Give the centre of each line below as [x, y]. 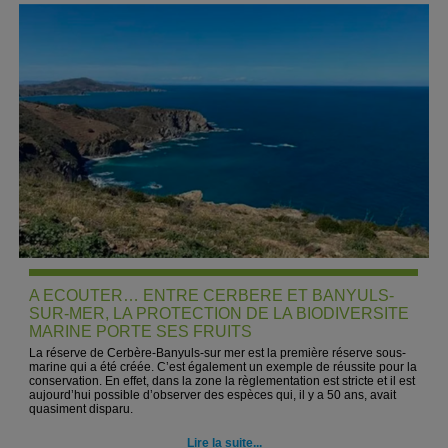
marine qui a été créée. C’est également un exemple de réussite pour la [223, 367]
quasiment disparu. [81, 409]
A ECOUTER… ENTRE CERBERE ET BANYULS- [212, 295]
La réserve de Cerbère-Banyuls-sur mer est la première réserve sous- [218, 353]
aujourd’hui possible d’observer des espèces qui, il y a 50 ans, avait [213, 395]
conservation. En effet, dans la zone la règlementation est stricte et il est [222, 381]
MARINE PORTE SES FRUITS [141, 331]
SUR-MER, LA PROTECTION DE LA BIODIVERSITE [219, 313]
